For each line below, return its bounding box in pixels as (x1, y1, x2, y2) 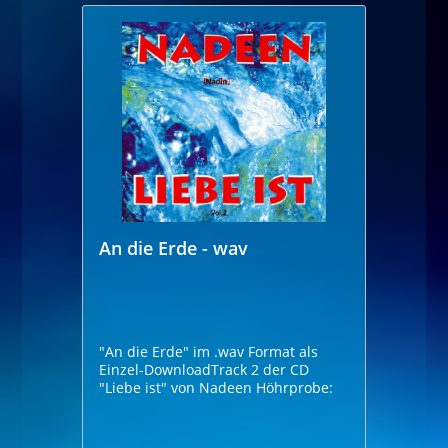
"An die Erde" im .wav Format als (99, 341, 319, 361)
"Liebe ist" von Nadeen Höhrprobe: (256, 377, 334, 397)
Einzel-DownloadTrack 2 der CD (99, 359, 264, 379)
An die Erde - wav (99, 235, 249, 260)
